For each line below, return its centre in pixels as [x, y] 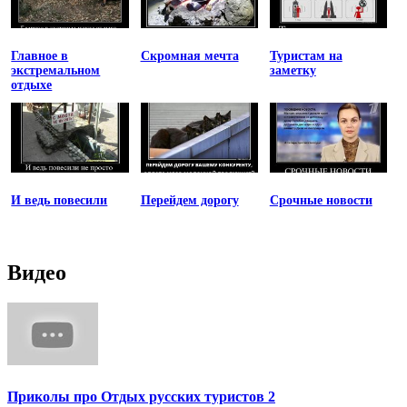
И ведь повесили [60, 201]
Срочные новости [321, 201]
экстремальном [56, 71]
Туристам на [306, 56]
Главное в [40, 56]
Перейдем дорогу [189, 201]
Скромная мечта [189, 56]
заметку [293, 71]
